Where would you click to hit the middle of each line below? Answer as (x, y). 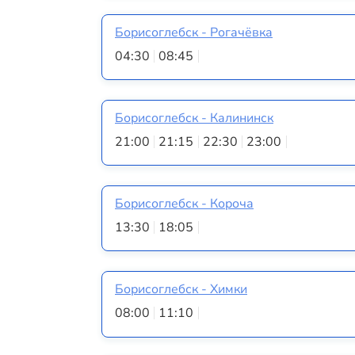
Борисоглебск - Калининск (194, 118)
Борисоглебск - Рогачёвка (194, 32)
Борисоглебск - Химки (181, 290)
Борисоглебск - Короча (184, 204)
